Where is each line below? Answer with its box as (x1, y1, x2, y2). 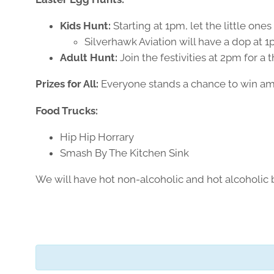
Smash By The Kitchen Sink (60, 146, 189, 159)
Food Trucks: (35, 104, 98, 117)
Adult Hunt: (60, 51, 117, 64)
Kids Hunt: (60, 20, 111, 32)
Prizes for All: (35, 78, 98, 91)
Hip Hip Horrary (60, 130, 134, 143)
